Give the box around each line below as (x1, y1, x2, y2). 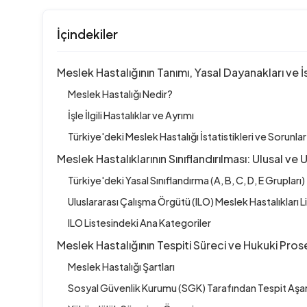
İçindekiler (57, 26, 118, 42)
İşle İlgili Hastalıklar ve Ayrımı (68, 109, 194, 122)
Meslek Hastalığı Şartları (68, 260, 175, 273)
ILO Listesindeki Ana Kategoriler (68, 217, 211, 230)
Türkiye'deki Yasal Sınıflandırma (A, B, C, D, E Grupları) (68, 174, 305, 187)
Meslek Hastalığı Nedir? (68, 88, 173, 101)
